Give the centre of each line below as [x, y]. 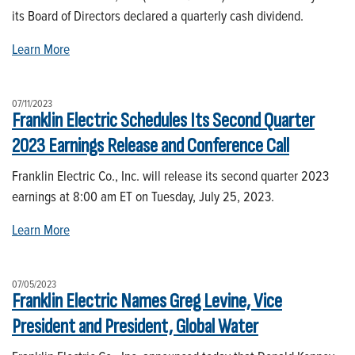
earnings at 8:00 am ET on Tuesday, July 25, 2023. [143, 196]
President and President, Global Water [135, 326]
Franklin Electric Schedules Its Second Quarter [163, 120]
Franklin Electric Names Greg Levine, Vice [147, 301]
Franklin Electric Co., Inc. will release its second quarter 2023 [170, 175]
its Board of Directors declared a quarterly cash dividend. [158, 15]
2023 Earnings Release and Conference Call [151, 146]
